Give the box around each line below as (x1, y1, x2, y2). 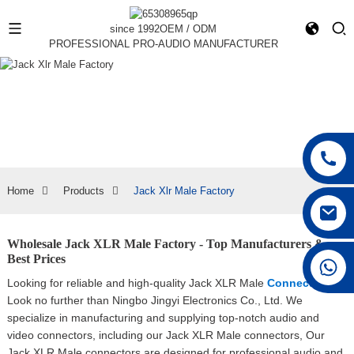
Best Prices (6, 252, 66, 266)
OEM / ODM (160, 23, 217, 36)
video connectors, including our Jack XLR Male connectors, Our (6, 329, 325, 342)
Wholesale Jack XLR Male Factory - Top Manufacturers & (6, 237, 325, 251)
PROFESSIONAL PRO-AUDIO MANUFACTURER (48, 38, 278, 51)
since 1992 (110, 23, 160, 36)
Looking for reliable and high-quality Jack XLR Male (6, 277, 267, 290)
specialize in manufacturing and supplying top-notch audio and (6, 311, 319, 325)
